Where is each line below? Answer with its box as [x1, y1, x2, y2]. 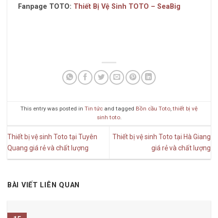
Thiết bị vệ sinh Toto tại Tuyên [7, 133, 97, 141]
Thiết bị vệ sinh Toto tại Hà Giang [112, 133, 211, 141]
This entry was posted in [20, 105, 85, 112]
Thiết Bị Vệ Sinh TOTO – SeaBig [73, 2, 181, 11]
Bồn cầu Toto [136, 105, 170, 112]
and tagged [103, 105, 136, 112]
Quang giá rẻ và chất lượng [7, 144, 89, 152]
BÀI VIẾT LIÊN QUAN [7, 181, 80, 190]
